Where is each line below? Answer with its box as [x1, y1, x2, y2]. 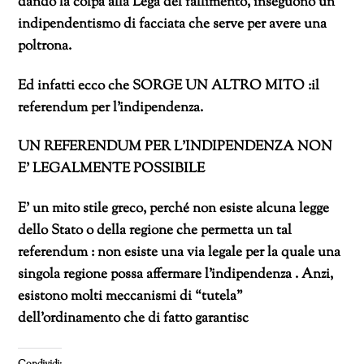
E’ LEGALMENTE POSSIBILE [18, 159, 206, 180]
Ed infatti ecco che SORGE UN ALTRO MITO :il [18, 76, 320, 96]
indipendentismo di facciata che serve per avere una [18, 14, 327, 34]
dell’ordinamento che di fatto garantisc [18, 309, 249, 329]
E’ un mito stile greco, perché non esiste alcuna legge [18, 199, 330, 219]
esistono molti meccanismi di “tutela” [18, 287, 244, 307]
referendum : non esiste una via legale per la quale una [18, 243, 341, 263]
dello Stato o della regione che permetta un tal [18, 221, 292, 241]
